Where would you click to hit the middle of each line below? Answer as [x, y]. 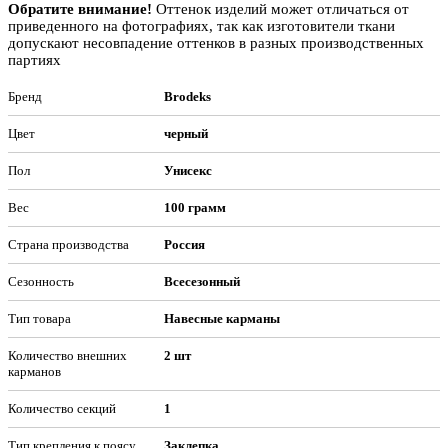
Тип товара [39, 318]
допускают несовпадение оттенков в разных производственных [216, 43]
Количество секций [62, 408]
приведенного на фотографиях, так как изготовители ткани [201, 26]
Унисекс [187, 170]
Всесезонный [201, 281]
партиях [34, 60]
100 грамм [194, 207]
